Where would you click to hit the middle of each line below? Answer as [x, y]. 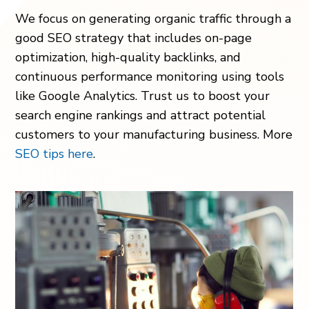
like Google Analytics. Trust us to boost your [143, 96]
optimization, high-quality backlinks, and [128, 57]
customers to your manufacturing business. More [154, 134]
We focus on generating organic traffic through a [153, 19]
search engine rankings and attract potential [141, 115]
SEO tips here [54, 154]
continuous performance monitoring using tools [150, 77]
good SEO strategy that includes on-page [134, 38]
